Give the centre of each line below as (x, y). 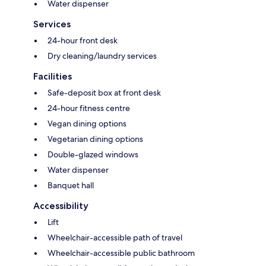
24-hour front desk (83, 40)
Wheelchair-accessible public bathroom (121, 253)
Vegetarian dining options (95, 139)
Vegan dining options (87, 123)
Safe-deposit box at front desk (104, 92)
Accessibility (61, 205)
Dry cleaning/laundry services (102, 56)
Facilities (53, 76)
